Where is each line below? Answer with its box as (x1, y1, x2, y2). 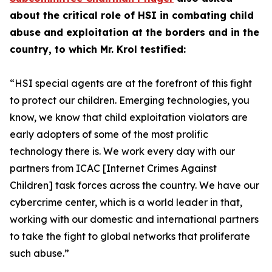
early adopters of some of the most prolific (10, 128, 208, 140)
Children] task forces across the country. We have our (10, 179, 259, 191)
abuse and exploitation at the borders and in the (10, 26, 259, 38)
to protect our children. (10, 94, 117, 106)
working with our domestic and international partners (10, 213, 259, 225)
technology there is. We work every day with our (10, 145, 235, 157)
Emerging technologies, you (119, 94, 250, 106)
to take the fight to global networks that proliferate (10, 230, 250, 242)
